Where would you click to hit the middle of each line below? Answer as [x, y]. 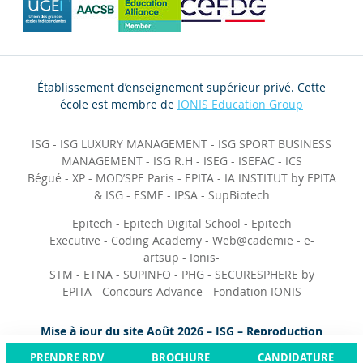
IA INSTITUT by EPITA [280, 178]
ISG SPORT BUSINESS [275, 144]
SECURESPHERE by [264, 275]
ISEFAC [256, 161]
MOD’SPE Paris [135, 178]
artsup [161, 258]
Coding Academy [156, 241]
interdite [181, 348]
